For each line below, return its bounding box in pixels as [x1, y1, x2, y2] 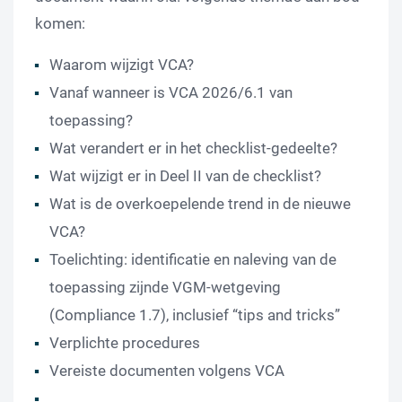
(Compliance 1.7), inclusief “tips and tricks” [49, 306, 340, 325]
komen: [35, 14, 85, 33]
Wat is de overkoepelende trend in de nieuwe [49, 195, 351, 214]
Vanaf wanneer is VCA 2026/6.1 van [49, 83, 293, 102]
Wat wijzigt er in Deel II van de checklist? [49, 167, 321, 186]
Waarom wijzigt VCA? [49, 56, 194, 74]
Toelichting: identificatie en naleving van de [49, 250, 336, 269]
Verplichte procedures [49, 334, 200, 353]
